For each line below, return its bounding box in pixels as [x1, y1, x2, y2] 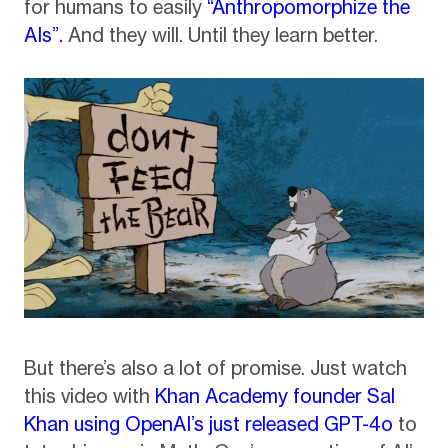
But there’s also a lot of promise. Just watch [23, 355, 407, 380]
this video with [23, 383, 155, 408]
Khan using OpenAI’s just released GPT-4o [23, 411, 393, 436]
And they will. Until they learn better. [62, 23, 378, 48]
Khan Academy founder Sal [154, 383, 395, 408]
